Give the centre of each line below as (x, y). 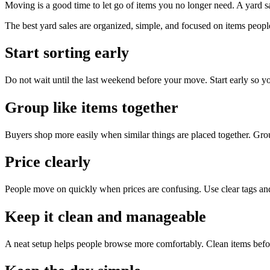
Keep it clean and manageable (105, 216)
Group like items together (92, 107)
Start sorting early (67, 53)
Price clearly (48, 162)
